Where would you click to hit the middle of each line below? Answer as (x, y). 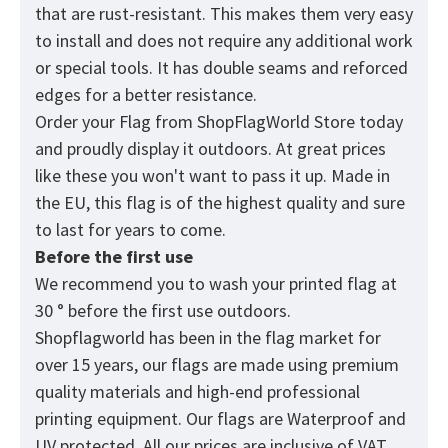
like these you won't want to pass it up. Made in (212, 176)
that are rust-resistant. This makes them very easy (224, 14)
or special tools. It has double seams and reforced (221, 68)
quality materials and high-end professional (197, 392)
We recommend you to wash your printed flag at (216, 284)
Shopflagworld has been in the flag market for (208, 338)
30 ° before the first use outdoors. (163, 311)
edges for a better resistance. (148, 95)
